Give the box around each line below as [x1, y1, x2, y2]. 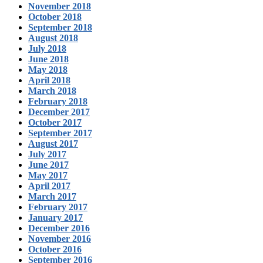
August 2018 [28, 32, 78, 43]
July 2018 [28, 43, 66, 53]
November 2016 [28, 233, 91, 244]
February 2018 [28, 96, 87, 106]
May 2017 [28, 170, 68, 180]
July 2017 [28, 149, 66, 159]
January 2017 [28, 212, 83, 222]
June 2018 [28, 53, 69, 64]
